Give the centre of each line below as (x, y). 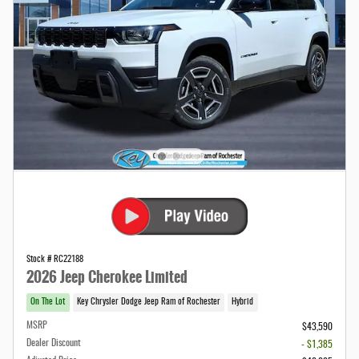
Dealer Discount (54, 343)
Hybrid (243, 302)
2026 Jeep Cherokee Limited (107, 276)
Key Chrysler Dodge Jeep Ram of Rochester (148, 302)
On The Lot (48, 302)
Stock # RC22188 (55, 259)
